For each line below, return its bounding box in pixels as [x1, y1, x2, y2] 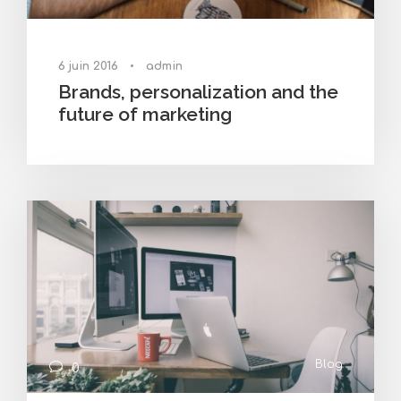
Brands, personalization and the [58, 80, 338, 103]
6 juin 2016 [58, 59, 118, 73]
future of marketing [58, 102, 232, 125]
